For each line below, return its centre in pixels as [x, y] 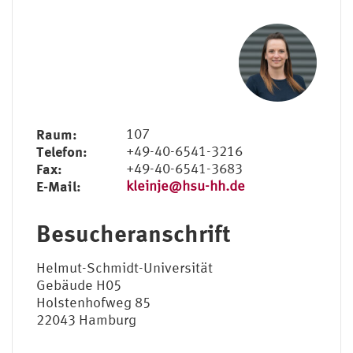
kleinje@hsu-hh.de [185, 185]
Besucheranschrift [134, 232]
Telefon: [62, 151]
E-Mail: [59, 186]
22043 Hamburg [86, 319]
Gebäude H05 [79, 284]
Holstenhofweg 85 [93, 302]
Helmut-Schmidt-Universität [124, 267]
